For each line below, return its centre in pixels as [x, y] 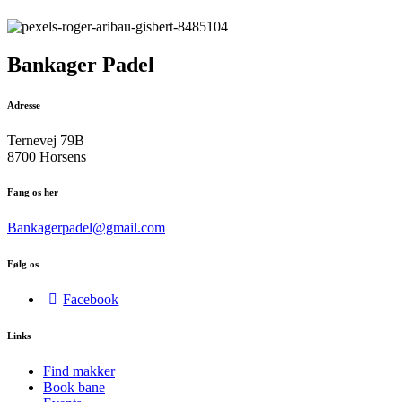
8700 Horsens [47, 156]
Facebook [91, 300]
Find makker [79, 371]
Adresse [24, 105]
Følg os [23, 264]
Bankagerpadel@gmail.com [86, 228]
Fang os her [33, 192]
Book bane [74, 388]
